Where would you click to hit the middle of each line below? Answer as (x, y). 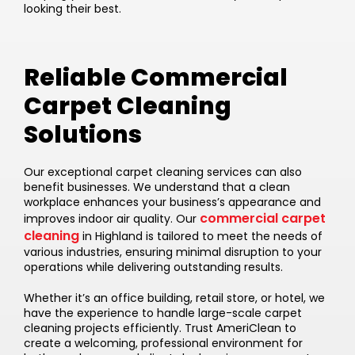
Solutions (83, 135)
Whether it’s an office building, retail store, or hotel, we (174, 298)
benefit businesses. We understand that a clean (157, 187)
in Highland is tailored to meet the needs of (201, 237)
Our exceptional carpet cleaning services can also (163, 172)
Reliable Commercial (156, 78)
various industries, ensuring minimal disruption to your (173, 252)
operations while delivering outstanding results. (153, 267)
